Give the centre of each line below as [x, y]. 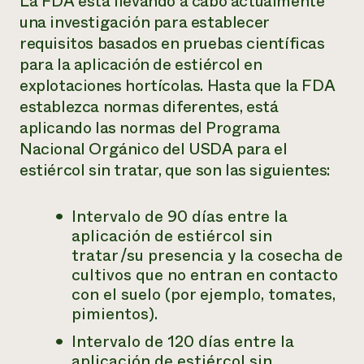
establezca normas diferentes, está [149, 107]
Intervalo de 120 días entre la [183, 342]
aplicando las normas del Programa [150, 128]
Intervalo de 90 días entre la [180, 217]
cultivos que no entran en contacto [205, 275]
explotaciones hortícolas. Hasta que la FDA [178, 86]
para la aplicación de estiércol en [141, 65]
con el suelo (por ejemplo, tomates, [204, 295]
